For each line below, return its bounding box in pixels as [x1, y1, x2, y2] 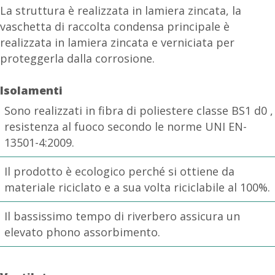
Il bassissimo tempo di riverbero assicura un [4, 209, 240, 224]
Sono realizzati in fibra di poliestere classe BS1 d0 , [4, 103, 273, 118]
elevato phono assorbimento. [4, 225, 160, 240]
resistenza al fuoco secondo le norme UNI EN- [4, 119, 247, 134]
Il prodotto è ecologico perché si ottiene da [4, 164, 234, 179]
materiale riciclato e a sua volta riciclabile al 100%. [4, 180, 270, 195]
